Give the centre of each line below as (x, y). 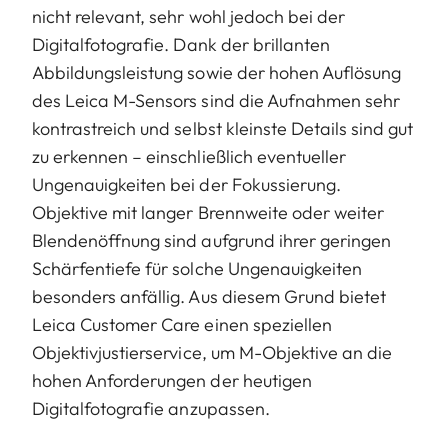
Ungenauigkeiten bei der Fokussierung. (186, 185)
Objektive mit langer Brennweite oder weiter (208, 213)
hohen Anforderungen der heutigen (172, 381)
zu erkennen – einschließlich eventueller (189, 157)
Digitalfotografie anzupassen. (151, 409)
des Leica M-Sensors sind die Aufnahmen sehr (216, 101)
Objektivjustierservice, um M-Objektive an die (212, 353)
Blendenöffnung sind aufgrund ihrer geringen (212, 241)
